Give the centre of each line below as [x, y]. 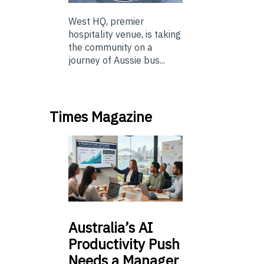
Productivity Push [124, 244]
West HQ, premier [106, 21]
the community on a [110, 47]
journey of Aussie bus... [117, 60]
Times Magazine [101, 116]
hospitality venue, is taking [125, 34]
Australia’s [102, 228]
